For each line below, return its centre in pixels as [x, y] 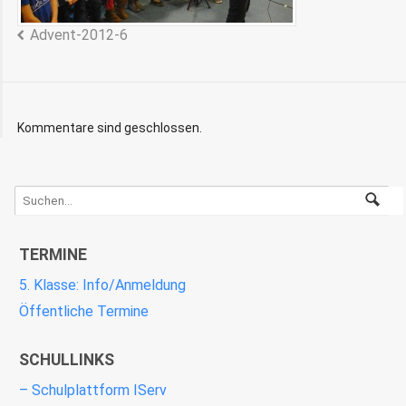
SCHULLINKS [67, 359]
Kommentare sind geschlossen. [110, 127]
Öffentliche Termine [84, 311]
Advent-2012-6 [78, 34]
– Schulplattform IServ [93, 390]
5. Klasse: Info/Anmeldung [102, 285]
